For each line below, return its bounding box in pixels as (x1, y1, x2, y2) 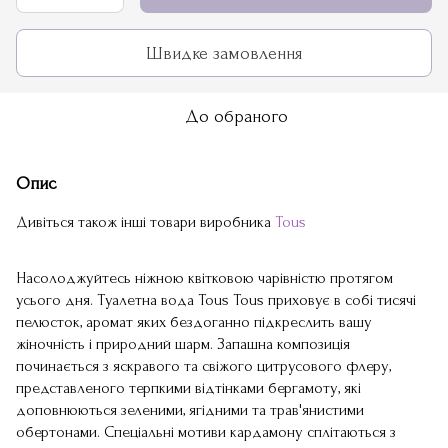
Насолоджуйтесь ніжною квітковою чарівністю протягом (16, 269, 393, 287)
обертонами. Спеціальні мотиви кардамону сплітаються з (16, 423, 396, 441)
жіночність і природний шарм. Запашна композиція (16, 335, 350, 353)
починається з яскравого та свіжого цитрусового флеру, (16, 357, 391, 375)
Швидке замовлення (146, 43, 302, 63)
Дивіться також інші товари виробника (16, 213, 275, 231)
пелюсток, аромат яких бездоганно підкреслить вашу (16, 313, 372, 331)
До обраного (184, 107, 288, 126)
